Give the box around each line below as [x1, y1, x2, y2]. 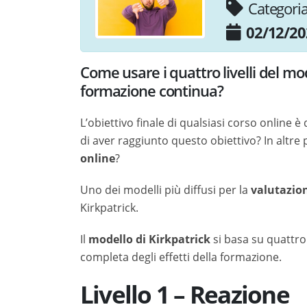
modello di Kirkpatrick [88, 232, 210, 247]
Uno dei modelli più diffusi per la [80, 182, 251, 197]
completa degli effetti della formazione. [80, 249, 282, 265]
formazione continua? [80, 80, 223, 101]
